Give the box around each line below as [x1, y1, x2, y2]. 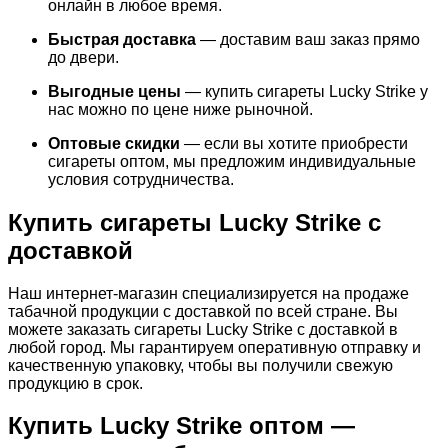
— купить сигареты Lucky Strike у [181, 82, 428, 100]
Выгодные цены [48, 82, 181, 100]
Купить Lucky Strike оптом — [8, 412, 355, 440]
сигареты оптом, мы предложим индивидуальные [48, 152, 416, 170]
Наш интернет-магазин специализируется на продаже [8, 284, 409, 302]
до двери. [48, 48, 119, 66]
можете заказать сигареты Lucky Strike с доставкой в [8, 320, 398, 338]
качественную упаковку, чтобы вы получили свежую [8, 356, 393, 374]
